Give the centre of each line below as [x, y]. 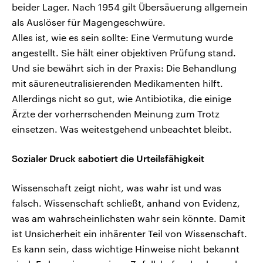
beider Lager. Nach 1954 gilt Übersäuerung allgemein [130, 7]
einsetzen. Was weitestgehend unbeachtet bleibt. [122, 129]
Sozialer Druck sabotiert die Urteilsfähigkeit [108, 159]
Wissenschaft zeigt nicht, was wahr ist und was [117, 188]
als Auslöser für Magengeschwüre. [89, 22]
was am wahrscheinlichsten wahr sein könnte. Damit [129, 218]
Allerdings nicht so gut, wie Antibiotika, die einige [122, 99]
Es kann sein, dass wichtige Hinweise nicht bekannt [126, 249]
